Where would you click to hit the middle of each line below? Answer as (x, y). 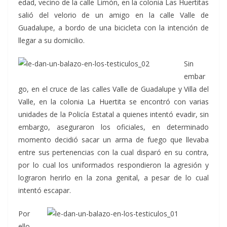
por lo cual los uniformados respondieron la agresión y (113, 165)
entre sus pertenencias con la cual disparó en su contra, (113, 152)
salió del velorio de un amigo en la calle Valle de (113, 15)
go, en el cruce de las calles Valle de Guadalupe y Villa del (113, 89)
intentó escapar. (45, 190)
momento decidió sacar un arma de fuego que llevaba (113, 140)
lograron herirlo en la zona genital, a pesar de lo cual (113, 178)
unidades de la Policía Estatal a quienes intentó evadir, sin (113, 114)
